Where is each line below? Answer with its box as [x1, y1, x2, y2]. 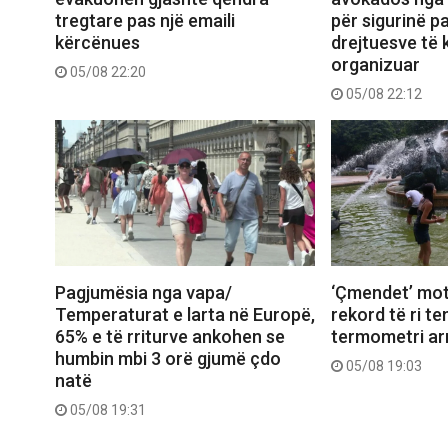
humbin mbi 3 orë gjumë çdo [55, 347, 281, 369]
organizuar [330, 53, 420, 75]
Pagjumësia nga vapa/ [55, 281, 232, 303]
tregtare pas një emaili [55, 9, 235, 31]
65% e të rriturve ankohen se [55, 325, 285, 347]
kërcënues [55, 31, 140, 53]
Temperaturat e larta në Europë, [55, 303, 315, 325]
